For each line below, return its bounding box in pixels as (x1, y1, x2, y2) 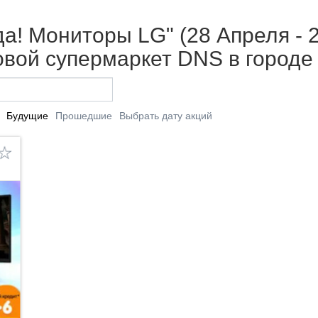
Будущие (6, 109, 48, 121)
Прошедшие (55, 109, 112, 121)
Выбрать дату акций (119, 109, 212, 121)
